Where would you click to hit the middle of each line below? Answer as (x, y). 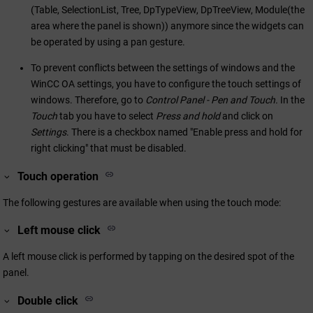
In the (291, 100)
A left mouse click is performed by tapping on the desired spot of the (148, 257)
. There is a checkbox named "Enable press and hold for (184, 132)
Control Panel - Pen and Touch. (212, 100)
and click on (247, 116)
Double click (48, 300)
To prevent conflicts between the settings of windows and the (163, 68)
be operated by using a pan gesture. (108, 42)
